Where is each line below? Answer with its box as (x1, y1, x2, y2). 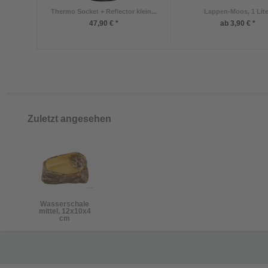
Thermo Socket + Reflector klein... (51, 7, 157, 15)
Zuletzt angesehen (28, 113, 111, 124)
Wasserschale (40, 199, 90, 208)
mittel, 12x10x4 (39, 206, 91, 215)
